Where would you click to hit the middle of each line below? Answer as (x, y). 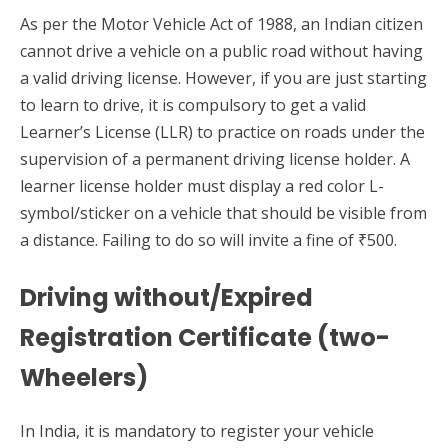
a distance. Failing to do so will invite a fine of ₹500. (208, 240)
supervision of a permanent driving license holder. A (215, 159)
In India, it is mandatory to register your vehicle (197, 431)
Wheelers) (84, 378)
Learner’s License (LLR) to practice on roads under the (222, 132)
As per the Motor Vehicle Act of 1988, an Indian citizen (221, 24)
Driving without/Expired (166, 298)
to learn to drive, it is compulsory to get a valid (193, 105)
